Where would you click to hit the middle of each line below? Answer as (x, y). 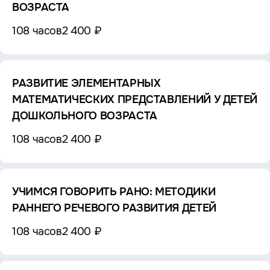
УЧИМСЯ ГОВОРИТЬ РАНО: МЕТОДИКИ (114, 192)
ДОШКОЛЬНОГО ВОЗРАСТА (85, 116)
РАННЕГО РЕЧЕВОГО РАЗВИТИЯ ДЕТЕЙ (114, 208)
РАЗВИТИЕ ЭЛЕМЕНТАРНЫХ (86, 83)
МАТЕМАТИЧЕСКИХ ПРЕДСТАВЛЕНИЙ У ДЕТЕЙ (135, 100)
